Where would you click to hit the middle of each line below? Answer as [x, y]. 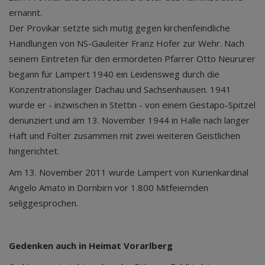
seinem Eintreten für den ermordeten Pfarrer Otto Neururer [132, 59]
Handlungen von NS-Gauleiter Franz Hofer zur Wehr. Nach [127, 43]
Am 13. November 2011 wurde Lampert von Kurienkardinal [129, 172]
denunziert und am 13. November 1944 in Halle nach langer [129, 120]
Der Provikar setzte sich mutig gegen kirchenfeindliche [119, 28]
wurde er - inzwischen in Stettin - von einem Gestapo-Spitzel [132, 105]
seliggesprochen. [43, 203]
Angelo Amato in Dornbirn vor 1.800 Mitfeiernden [109, 188]
